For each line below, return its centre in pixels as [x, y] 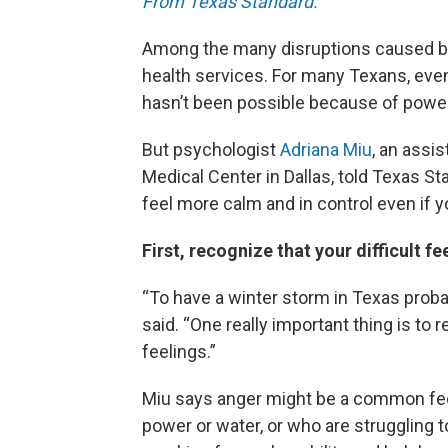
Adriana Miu [326, 150]
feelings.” [179, 352]
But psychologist [211, 150]
